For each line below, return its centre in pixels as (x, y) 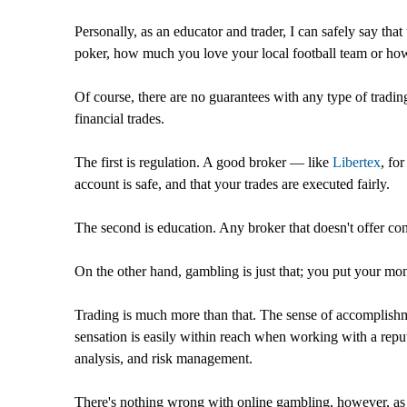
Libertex (357, 162)
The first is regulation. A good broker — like (203, 162)
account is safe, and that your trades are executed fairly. (232, 184)
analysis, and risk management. (164, 358)
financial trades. (119, 118)
